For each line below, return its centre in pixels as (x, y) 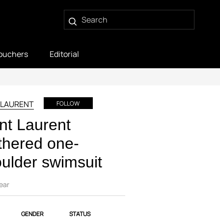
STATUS (80, 214)
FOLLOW (68, 103)
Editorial (64, 54)
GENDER (32, 214)
